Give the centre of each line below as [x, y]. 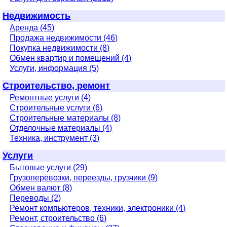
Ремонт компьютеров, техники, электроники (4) [98, 208]
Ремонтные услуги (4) [50, 97]
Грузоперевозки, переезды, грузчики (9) [84, 177]
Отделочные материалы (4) [61, 128]
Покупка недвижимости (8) [60, 48]
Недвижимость [37, 15]
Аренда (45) [32, 27]
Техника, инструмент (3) [55, 138]
